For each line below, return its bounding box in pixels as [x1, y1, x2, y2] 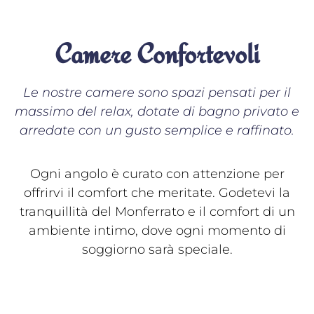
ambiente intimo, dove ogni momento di [28, 222, 286, 238]
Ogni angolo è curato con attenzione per [29, 165, 285, 182]
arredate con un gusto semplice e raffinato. [20, 123, 294, 139]
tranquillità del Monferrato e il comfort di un [19, 203, 295, 219]
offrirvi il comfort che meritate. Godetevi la [24, 184, 290, 200]
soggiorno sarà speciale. [81, 241, 233, 257]
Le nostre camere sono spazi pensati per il [23, 85, 291, 101]
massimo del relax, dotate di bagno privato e [15, 104, 299, 120]
